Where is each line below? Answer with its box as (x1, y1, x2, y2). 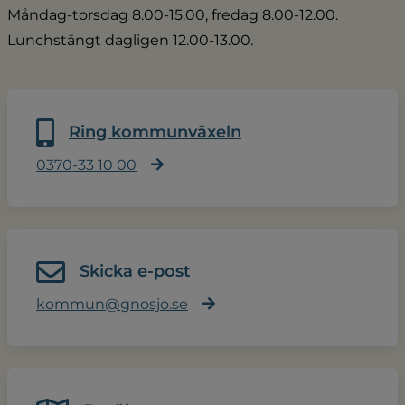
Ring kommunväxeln (69, 122, 241, 143)
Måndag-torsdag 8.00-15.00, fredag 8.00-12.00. (7, 5, 338, 24)
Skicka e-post (80, 261, 191, 282)
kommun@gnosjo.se (36, 295, 188, 313)
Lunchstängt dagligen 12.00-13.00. (7, 31, 253, 49)
